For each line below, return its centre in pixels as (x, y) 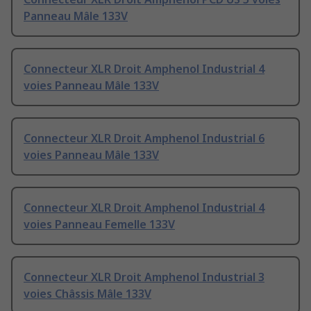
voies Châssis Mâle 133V (87, 294)
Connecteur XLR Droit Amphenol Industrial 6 (144, 138)
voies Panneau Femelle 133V (99, 225)
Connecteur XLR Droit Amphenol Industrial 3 (144, 277)
